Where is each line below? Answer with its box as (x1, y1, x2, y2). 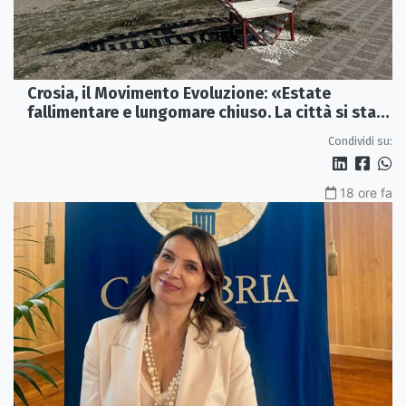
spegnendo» (27, 121, 122, 141)
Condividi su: (328, 133, 392, 148)
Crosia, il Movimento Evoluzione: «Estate (27, 82, 331, 103)
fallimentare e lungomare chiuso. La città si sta (27, 101, 376, 122)
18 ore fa (340, 184, 392, 200)
